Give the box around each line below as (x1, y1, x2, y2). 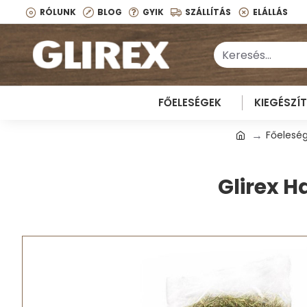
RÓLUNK (40, 5, 76, 18)
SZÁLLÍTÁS (185, 5, 231, 18)
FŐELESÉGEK (158, 95, 221, 110)
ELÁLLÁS (253, 5, 288, 18)
